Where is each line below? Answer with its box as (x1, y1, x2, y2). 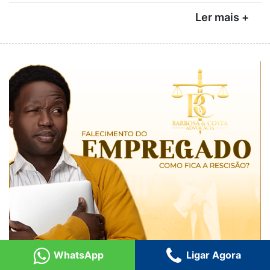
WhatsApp (51, 249, 104, 261)
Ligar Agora (183, 249, 241, 261)
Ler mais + (195, 11, 249, 24)
